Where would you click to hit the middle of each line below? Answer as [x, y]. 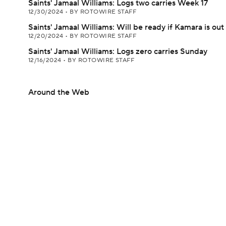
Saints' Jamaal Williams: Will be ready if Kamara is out [126, 27]
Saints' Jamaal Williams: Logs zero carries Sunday [118, 51]
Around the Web [59, 92]
